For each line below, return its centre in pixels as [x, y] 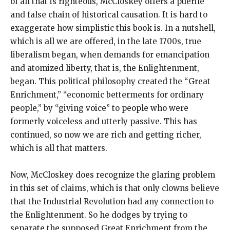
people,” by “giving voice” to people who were [99, 108]
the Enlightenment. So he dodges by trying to [99, 215]
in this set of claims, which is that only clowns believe [115, 188]
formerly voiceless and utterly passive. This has [104, 122]
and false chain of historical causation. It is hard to [109, 15]
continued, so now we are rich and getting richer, [106, 135]
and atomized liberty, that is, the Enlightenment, [105, 68]
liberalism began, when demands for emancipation [110, 55]
